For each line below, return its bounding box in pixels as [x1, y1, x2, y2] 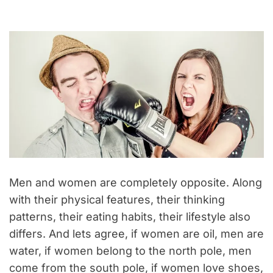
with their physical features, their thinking [9, 193, 225, 206]
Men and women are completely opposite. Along [9, 175, 262, 189]
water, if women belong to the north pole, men [9, 244, 252, 257]
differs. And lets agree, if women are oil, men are [9, 227, 264, 240]
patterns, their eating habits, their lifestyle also [9, 210, 250, 223]
